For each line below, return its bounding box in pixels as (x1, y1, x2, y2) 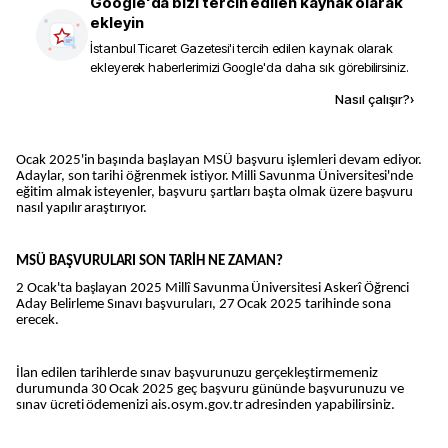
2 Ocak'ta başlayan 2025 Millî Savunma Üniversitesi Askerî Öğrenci (16, 280, 410, 296)
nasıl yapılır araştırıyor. (16, 201, 147, 216)
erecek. (16, 312, 59, 328)
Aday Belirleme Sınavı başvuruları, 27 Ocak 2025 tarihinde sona (16, 296, 391, 312)
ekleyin (90, 13, 144, 32)
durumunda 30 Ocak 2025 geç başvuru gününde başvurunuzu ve (16, 382, 404, 398)
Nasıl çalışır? (335, 91, 410, 107)
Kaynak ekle (143, 90, 226, 107)
